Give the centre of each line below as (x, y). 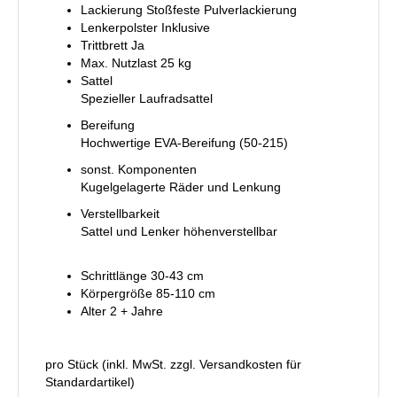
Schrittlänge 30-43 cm (142, 275)
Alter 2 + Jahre (122, 311)
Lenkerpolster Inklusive (145, 27)
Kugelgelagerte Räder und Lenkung (181, 187)
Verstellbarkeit (120, 213)
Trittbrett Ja (113, 45)
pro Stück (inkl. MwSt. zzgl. (122, 364)
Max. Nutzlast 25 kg (136, 62)
